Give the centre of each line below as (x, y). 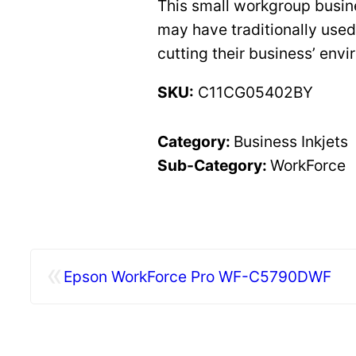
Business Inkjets (291, 142)
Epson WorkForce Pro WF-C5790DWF (197, 277)
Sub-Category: (214, 166)
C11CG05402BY (253, 93)
